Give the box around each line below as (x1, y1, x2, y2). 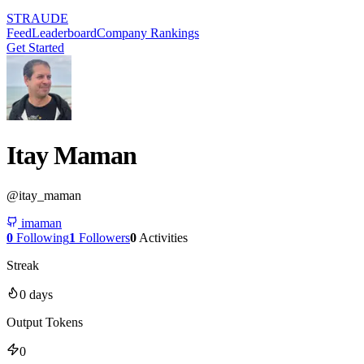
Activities (139, 230, 188, 245)
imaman (21, 215, 62, 230)
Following (16, 230, 69, 245)
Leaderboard (32, 26, 97, 40)
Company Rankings (97, 26, 199, 40)
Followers (79, 230, 130, 245)
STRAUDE (6, 11, 68, 25)
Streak (6, 258, 39, 272)
